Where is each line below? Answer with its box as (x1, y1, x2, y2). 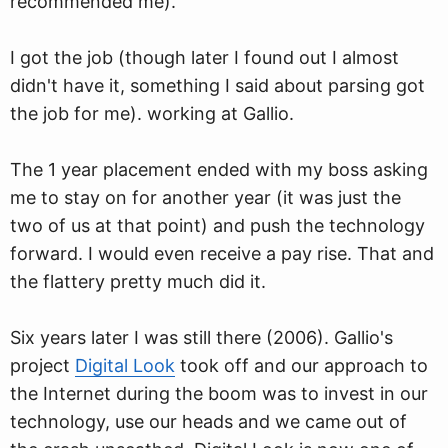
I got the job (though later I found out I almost (10, 47, 399, 68)
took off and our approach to (175, 355, 428, 376)
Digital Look (75, 355, 175, 376)
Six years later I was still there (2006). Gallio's (10, 327, 393, 348)
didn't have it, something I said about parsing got (10, 75, 425, 96)
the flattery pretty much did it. (10, 271, 266, 292)
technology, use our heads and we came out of (10, 411, 407, 432)
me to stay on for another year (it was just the (10, 187, 401, 208)
